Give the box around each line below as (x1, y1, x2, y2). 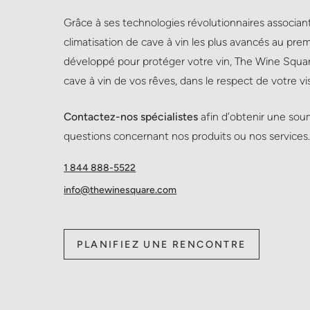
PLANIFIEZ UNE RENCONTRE (77, 237, 246, 250)
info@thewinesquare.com (64, 183, 177, 196)
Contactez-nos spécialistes (64, 109, 199, 123)
